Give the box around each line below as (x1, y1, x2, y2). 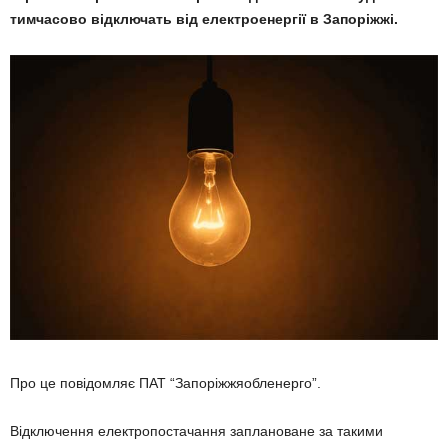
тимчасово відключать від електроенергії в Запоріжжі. (10, 11, 398, 27)
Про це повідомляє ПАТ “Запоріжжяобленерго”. (10, 375, 321, 392)
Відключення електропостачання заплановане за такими (10, 423, 383, 440)
